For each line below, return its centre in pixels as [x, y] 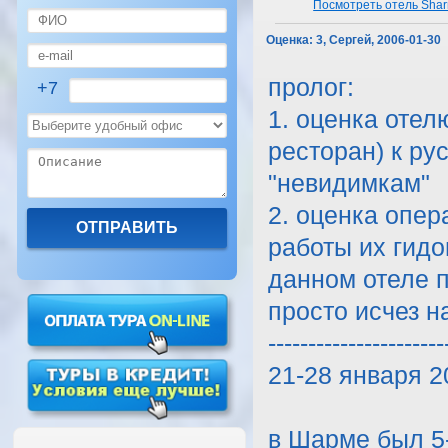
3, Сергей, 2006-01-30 [379, 40]
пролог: [311, 87]
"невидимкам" [349, 183]
